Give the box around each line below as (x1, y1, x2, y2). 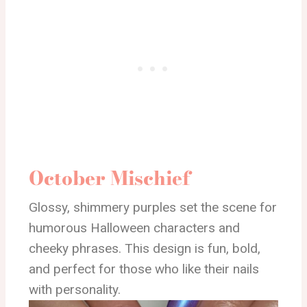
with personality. (29, 282, 121, 298)
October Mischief (29, 163, 191, 193)
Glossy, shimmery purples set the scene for (29, 199, 277, 216)
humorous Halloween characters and (29, 220, 240, 236)
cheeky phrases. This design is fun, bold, (29, 241, 260, 257)
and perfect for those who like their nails (29, 261, 259, 278)
